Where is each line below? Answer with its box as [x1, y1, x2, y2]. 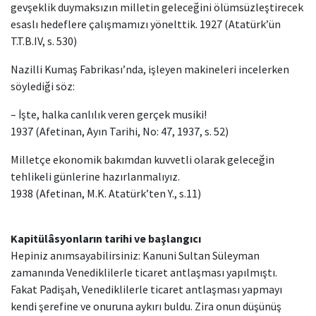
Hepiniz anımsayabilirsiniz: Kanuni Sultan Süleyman [11, 248, 260, 262]
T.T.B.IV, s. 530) [11, 34, 77, 48]
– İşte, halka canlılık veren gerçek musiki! [11, 107, 207, 121]
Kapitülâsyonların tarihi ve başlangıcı [11, 231, 201, 245]
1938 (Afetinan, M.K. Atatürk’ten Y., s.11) [11, 186, 201, 200]
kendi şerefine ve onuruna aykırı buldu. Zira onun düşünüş [11, 299, 281, 313]
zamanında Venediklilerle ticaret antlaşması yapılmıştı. [11, 265, 277, 279]
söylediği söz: [11, 79, 75, 93]
